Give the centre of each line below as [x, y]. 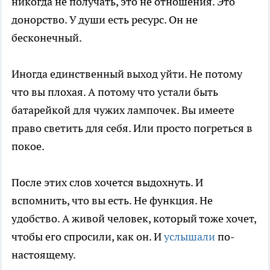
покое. [28, 146]
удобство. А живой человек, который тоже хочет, [134, 218]
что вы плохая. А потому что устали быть [115, 92]
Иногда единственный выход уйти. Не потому [127, 74]
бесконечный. [47, 37]
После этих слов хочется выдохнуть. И [107, 182]
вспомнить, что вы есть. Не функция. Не [112, 200]
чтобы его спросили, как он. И [88, 236]
